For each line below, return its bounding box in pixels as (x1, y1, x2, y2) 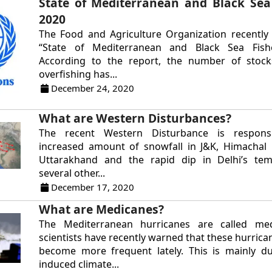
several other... (39, 166, 106, 180)
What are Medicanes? (39, 201, 165, 218)
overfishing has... (39, 67, 118, 81)
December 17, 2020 (49, 181, 135, 194)
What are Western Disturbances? (39, 110, 232, 127)
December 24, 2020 (49, 81, 135, 94)
